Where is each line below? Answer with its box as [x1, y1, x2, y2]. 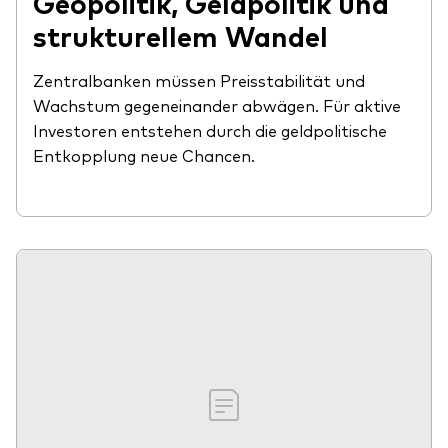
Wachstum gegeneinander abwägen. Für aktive [33, 93, 401, 116]
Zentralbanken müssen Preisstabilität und [33, 68, 365, 91]
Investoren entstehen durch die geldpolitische [33, 118, 387, 141]
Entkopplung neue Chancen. [33, 143, 255, 166]
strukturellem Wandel [33, 15, 328, 54]
